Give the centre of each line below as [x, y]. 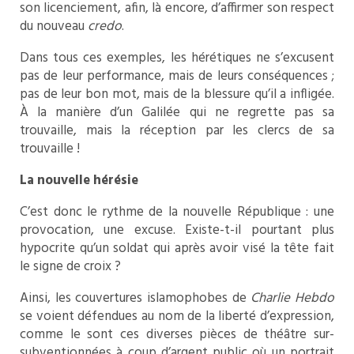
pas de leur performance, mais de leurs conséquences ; [177, 77]
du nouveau [54, 27]
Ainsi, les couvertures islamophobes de [136, 299]
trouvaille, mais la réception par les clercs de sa [177, 131]
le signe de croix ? [70, 267]
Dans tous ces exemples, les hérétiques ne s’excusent [177, 58]
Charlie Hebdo [293, 299]
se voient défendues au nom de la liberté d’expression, [177, 317]
